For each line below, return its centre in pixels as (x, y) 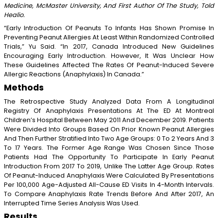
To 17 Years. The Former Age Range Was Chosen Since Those (109, 147)
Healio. (14, 15)
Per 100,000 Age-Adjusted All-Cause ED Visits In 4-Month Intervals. (109, 184)
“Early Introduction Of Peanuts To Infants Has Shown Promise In (109, 28)
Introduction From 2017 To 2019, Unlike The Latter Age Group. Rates (109, 166)
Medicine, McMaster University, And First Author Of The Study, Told (109, 5)
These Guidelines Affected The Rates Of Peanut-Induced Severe (109, 65)
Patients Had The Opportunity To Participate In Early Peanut (109, 157)
